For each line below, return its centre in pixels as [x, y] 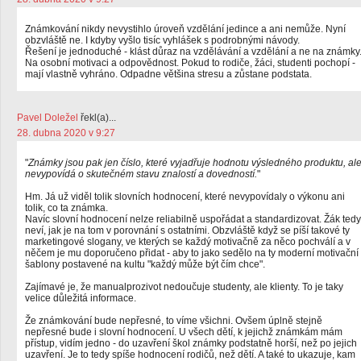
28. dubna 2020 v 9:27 [66, 133]
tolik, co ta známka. [66, 208]
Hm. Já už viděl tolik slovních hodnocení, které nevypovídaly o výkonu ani [185, 197]
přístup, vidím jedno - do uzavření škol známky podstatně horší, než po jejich [191, 343]
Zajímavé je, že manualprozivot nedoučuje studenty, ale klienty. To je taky [184, 287]
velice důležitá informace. [81, 298]
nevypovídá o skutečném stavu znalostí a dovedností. [141, 174]
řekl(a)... [97, 118]
